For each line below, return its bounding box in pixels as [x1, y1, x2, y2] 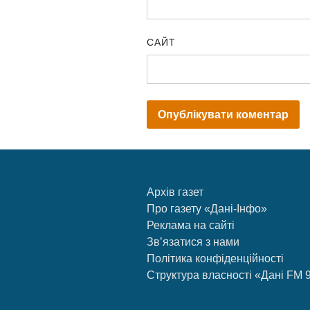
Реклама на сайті [147, 219, 235, 232]
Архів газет [147, 186, 203, 199]
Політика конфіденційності [147, 253, 284, 265]
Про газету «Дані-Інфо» [147, 203, 267, 215]
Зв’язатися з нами [147, 236, 239, 248]
